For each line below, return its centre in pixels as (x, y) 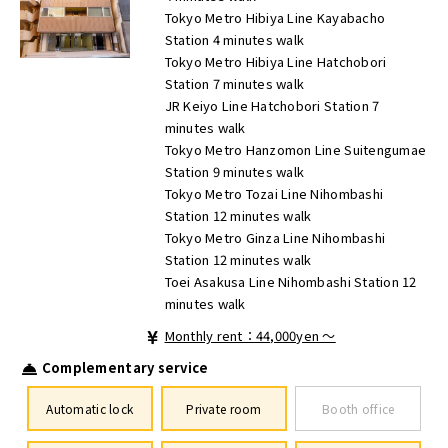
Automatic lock (90, 408)
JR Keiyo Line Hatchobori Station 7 (272, 105)
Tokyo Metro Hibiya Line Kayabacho (275, 17)
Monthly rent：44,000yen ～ (250, 335)
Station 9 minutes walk (234, 171)
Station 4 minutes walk (234, 39)
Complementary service (125, 368)
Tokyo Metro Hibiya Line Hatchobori (275, 61)
